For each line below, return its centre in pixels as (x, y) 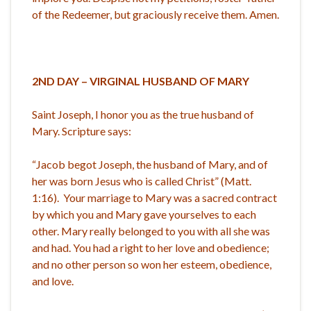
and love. (53, 280)
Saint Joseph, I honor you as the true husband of (143, 114)
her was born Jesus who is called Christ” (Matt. (142, 180)
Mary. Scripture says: (82, 131)
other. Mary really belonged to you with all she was (151, 230)
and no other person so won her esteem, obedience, (152, 264)
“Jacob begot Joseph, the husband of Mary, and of (150, 164)
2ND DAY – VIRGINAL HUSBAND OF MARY (141, 81)
